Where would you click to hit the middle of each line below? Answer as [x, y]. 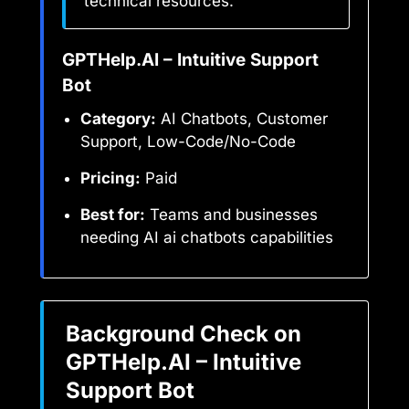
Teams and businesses [231, 214]
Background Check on [184, 333]
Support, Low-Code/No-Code [188, 141]
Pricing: [110, 178]
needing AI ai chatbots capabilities [207, 237]
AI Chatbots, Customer [242, 118]
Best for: [113, 214]
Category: [118, 118]
